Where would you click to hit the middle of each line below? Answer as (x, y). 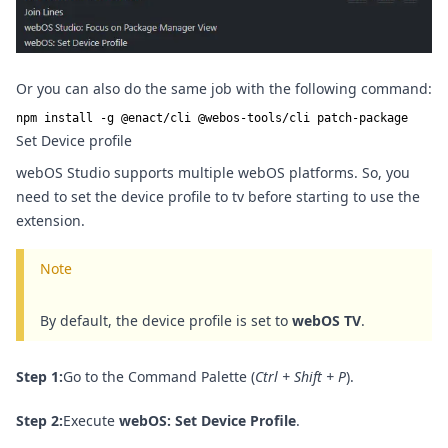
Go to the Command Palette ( (159, 376)
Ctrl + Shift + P (300, 376)
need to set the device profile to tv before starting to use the (218, 196)
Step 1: (39, 376)
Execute (91, 420)
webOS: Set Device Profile (207, 420)
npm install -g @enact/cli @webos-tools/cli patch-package (212, 117)
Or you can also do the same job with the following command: (224, 88)
